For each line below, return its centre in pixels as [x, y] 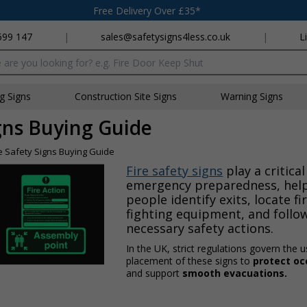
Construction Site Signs [126, 96]
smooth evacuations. [235, 273]
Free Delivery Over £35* [147, 10]
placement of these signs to [190, 261]
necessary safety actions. [202, 228]
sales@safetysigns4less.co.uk [166, 37]
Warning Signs [252, 96]
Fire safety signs [175, 171]
